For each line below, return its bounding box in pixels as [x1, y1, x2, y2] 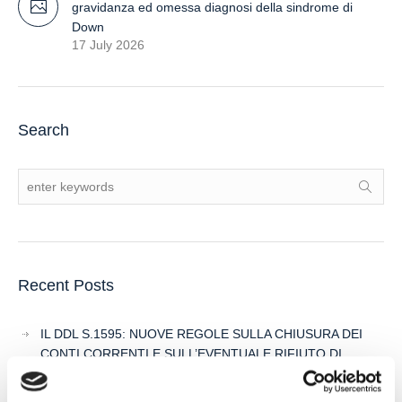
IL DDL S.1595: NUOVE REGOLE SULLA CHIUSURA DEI [40, 327, 363, 341]
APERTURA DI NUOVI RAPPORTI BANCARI [40, 366, 292, 380]
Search [18, 121, 69, 139]
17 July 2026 [72, 38, 144, 52]
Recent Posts [18, 276, 114, 294]
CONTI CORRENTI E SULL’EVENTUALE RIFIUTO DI [40, 346, 342, 361]
